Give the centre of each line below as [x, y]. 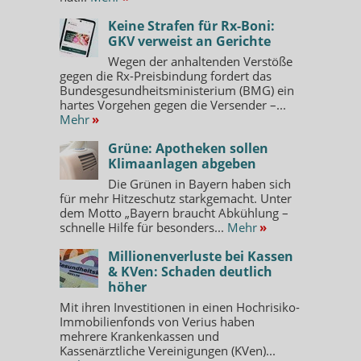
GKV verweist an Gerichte [189, 41]
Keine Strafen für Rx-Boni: [191, 25]
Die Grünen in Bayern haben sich [199, 183]
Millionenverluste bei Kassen [201, 256]
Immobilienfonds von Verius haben [157, 321]
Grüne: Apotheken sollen [188, 148]
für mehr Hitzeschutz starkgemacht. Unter [176, 198]
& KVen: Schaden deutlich [190, 271]
